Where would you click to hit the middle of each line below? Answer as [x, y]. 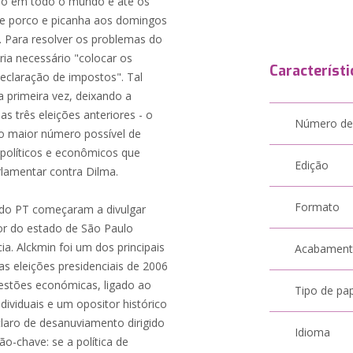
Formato [318, 207]
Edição [312, 165]
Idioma [313, 332]
